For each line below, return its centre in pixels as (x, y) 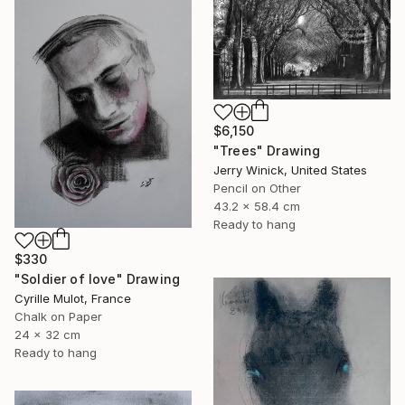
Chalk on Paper (58, 317)
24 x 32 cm (47, 335)
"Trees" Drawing (267, 151)
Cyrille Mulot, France (73, 299)
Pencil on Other (257, 188)
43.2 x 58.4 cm (257, 207)
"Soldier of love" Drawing (97, 279)
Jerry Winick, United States (290, 170)
